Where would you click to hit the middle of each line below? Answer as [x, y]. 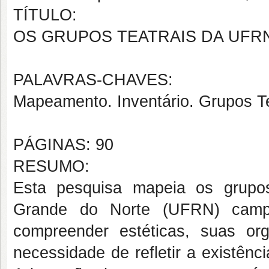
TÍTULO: [45, 15]
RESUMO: [51, 166]
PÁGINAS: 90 [63, 145]
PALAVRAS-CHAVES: [93, 80]
